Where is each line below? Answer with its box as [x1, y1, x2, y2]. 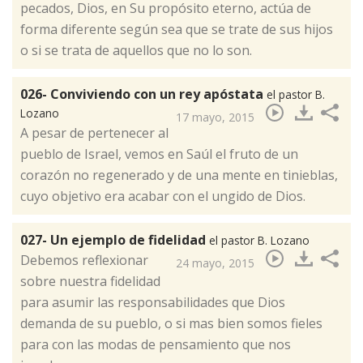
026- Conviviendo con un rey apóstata [20, 84, 267, 103]
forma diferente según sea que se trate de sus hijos [20, 19, 333, 38]
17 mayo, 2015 [176, 109, 254, 125]
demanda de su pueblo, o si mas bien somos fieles [20, 314, 322, 332]
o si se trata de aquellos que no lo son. [20, 41, 252, 59]
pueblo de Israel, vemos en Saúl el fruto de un [20, 144, 298, 163]
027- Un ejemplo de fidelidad [20, 230, 209, 249]
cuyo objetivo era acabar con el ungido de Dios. [20, 186, 305, 205]
